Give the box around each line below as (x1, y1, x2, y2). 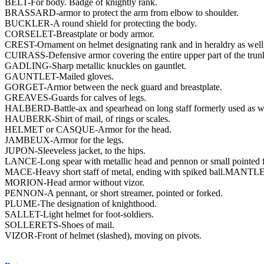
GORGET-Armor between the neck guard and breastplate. (5, 81, 222, 92)
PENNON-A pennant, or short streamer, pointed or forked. (5, 187, 223, 198)
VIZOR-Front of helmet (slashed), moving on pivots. (5, 230, 202, 240)
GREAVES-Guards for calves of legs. (5, 92, 146, 103)
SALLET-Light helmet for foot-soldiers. (5, 209, 154, 219)
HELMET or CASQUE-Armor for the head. (5, 124, 171, 134)
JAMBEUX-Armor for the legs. (5, 134, 124, 145)
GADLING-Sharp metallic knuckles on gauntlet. (5, 60, 186, 71)
